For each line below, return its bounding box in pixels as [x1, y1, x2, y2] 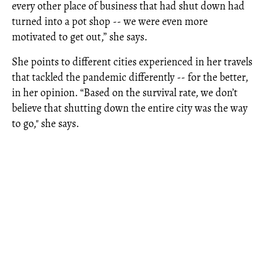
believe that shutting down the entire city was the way [12, 100, 248, 115]
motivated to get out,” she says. [12, 29, 147, 44]
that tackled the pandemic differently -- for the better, [12, 69, 248, 84]
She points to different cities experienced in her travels [12, 54, 252, 69]
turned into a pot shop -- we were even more [12, 14, 208, 28]
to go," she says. [12, 116, 79, 131]
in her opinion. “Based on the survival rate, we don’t [12, 85, 237, 100]
